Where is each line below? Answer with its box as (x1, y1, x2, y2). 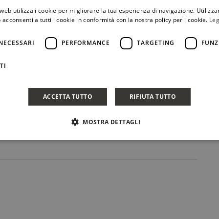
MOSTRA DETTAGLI (83, 117, 141, 126)
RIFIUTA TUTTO (130, 92, 176, 101)
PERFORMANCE (62, 39, 110, 47)
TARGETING (137, 39, 175, 47)
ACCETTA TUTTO (43, 92, 92, 101)
